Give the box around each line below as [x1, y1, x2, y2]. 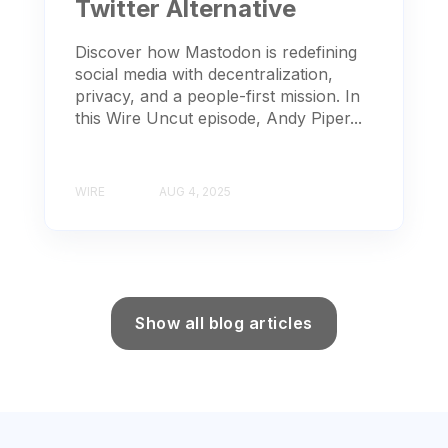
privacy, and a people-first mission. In [75, 86, 360, 107]
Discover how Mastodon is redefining [75, 42, 357, 63]
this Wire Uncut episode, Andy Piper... [75, 108, 362, 129]
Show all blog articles [135, 312, 313, 333]
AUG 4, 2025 [159, 183, 231, 199]
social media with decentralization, [75, 64, 333, 85]
